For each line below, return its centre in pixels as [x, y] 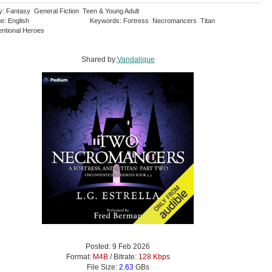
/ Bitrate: [123, 257]
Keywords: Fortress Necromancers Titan [153, 21]
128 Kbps [154, 257]
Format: [79, 257]
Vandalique [136, 60]
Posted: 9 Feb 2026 [118, 247]
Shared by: [99, 60]
